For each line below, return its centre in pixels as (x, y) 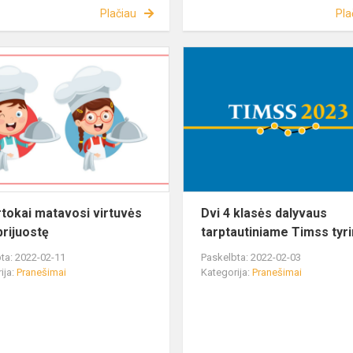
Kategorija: (227, 273)
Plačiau (118, 14)
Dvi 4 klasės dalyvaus (264, 214)
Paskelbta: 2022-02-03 (251, 258)
